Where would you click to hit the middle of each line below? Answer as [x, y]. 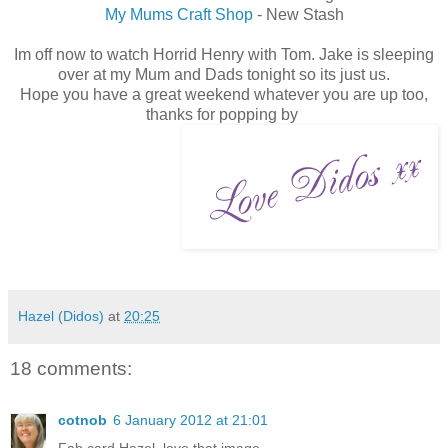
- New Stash [298, 14]
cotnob [82, 420]
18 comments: [71, 368]
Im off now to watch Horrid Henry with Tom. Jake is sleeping [224, 54]
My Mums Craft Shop [178, 14]
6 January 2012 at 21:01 [190, 420]
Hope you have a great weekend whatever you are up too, [224, 94]
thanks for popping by [224, 114]
